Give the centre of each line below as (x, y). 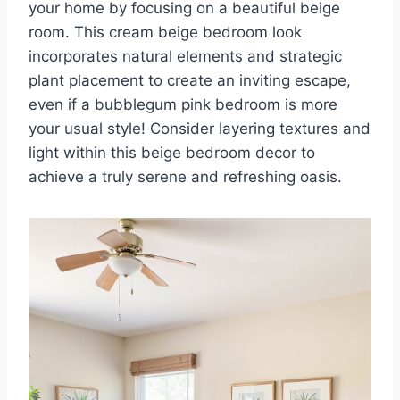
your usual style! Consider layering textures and (200, 129)
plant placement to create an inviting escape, (190, 81)
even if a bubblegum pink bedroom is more (183, 105)
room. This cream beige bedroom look (165, 33)
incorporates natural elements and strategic (185, 57)
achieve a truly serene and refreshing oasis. (185, 177)
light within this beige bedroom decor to (172, 153)
